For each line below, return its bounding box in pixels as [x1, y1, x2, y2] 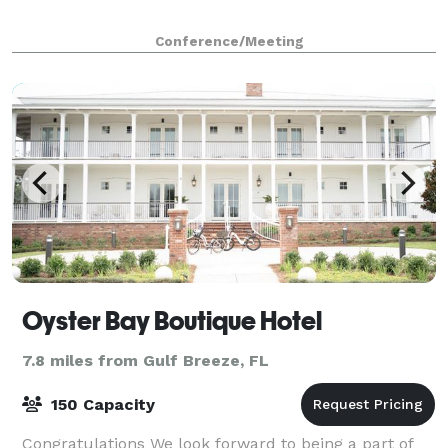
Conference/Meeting [154, 33, 304, 49]
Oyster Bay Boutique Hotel [22, 305, 322, 336]
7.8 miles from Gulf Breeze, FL [22, 350, 269, 370]
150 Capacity [46, 394, 155, 414]
